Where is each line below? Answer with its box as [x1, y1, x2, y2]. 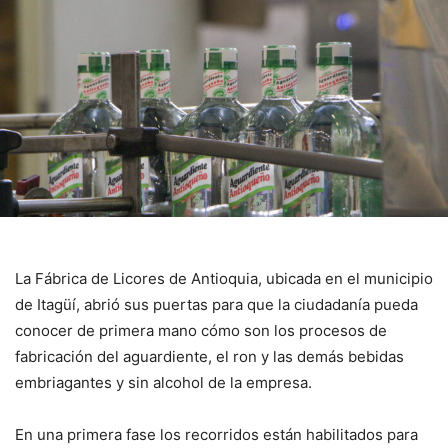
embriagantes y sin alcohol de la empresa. [15, 372, 312, 392]
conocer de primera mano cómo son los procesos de [15, 320, 387, 340]
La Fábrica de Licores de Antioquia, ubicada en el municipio [15, 268, 433, 288]
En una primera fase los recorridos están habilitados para [15, 424, 418, 444]
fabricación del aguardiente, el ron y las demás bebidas [15, 346, 404, 366]
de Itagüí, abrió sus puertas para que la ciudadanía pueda [15, 294, 418, 314]
